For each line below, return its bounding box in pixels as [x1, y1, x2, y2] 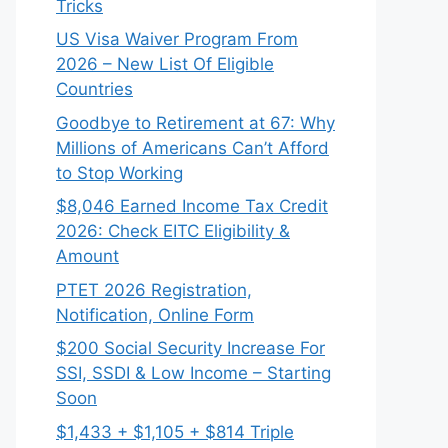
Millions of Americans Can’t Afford [56, 137, 329, 158]
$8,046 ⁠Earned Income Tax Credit [56, 196, 328, 216]
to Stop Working [56, 162, 183, 183]
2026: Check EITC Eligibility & [56, 221, 290, 241]
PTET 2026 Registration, [56, 279, 252, 300]
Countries [56, 79, 133, 99]
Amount [56, 246, 119, 266]
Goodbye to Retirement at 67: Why [56, 112, 335, 133]
